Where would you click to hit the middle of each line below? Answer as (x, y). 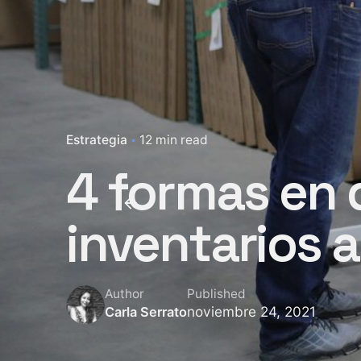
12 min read (174, 139)
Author (124, 293)
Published (216, 293)
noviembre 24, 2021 (251, 311)
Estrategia (97, 139)
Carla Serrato (146, 311)
